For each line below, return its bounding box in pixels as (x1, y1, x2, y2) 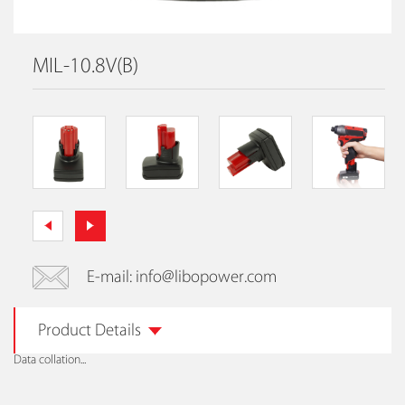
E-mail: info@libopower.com (86, 268, 277, 287)
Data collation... (14, 353, 86, 367)
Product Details (38, 321, 141, 341)
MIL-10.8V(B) (32, 54, 138, 79)
